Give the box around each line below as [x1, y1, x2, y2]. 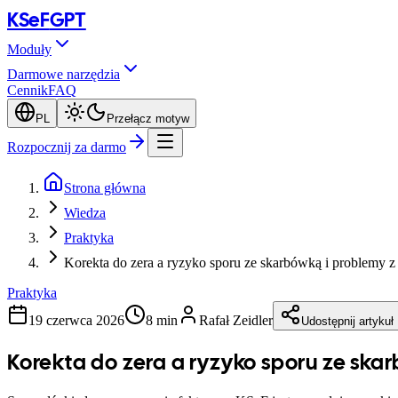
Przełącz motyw [107, 112, 189, 125]
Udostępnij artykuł [301, 314, 394, 328]
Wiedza [64, 205, 106, 220]
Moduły [7, 42, 52, 57]
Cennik [7, 83, 48, 98]
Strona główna [64, 180, 146, 195]
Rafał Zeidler [199, 313, 273, 328]
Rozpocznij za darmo [7, 139, 126, 155]
